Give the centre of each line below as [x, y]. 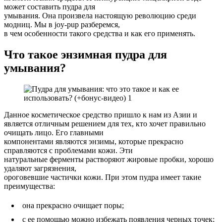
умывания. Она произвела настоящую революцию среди [100, 15]
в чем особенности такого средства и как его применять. [100, 33]
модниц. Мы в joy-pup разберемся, [62, 24]
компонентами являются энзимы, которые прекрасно [94, 141]
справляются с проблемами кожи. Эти [68, 150]
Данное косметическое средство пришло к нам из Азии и [101, 114]
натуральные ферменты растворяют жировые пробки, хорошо [109, 159]
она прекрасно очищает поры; [73, 205]
